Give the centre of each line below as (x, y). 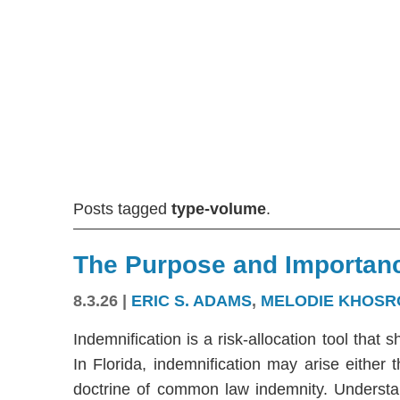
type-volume (219, 209)
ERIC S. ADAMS (192, 301)
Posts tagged (122, 209)
